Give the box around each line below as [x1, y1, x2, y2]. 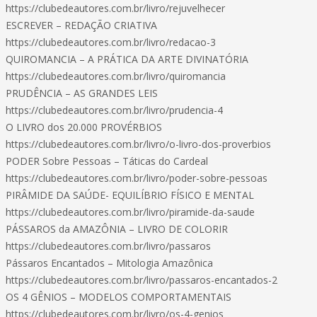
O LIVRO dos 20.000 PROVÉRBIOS [6, 120, 162, 134]
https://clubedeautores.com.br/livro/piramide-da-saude [6, 205, 255, 219]
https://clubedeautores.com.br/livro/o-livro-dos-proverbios [6, 137, 271, 151]
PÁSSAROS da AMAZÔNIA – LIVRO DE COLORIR [6, 222, 228, 236]
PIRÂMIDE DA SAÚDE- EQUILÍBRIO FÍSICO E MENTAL [6, 188, 254, 202]
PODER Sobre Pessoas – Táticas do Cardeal [6, 154, 208, 168]
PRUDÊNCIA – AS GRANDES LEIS [6, 86, 158, 100]
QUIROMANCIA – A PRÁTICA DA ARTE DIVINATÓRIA [6, 52, 248, 66]
